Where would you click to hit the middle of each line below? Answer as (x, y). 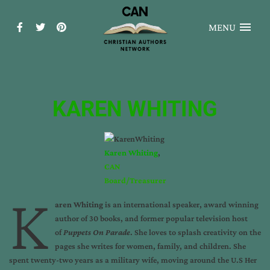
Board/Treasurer (135, 180)
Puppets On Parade (96, 232)
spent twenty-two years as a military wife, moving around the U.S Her (133, 259)
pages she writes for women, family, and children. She (150, 246)
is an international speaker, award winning (181, 204)
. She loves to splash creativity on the (195, 232)
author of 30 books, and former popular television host (151, 218)
